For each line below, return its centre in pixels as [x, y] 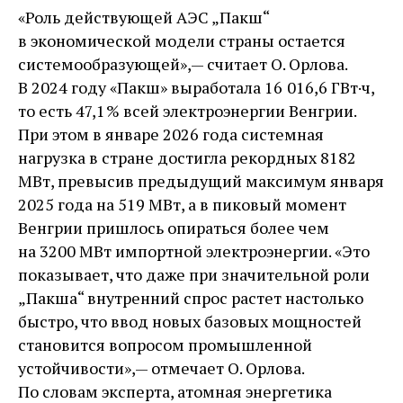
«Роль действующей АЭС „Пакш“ [143, 18]
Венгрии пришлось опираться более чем [174, 228]
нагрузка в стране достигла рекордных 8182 [187, 158]
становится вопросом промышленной [165, 345]
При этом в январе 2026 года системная [171, 134]
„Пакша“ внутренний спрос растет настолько [191, 298]
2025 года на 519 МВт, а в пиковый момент [182, 205]
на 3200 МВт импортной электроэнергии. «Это [194, 251]
